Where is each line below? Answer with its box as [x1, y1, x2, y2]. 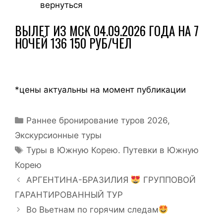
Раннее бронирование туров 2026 [26, 115, 168, 126]
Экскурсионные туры [15, 130, 102, 141]
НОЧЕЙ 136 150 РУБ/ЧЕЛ [15, 33, 132, 52]
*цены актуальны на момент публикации [15, 85, 186, 95]
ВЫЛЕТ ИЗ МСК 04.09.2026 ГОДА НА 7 [15, 21, 199, 40]
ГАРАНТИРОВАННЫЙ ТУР [15, 190, 123, 200]
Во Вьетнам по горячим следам [26, 205, 159, 215]
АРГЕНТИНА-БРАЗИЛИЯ [26, 175, 131, 185]
